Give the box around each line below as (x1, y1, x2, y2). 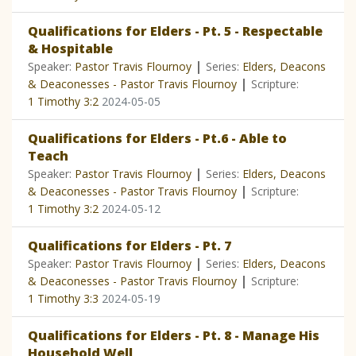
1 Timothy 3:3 (28, 291, 99, 307)
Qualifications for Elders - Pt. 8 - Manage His (28, 327, 319, 345)
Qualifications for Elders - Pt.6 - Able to (28, 130, 287, 148)
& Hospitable (28, 40, 113, 58)
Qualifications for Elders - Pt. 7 (28, 237, 231, 255)
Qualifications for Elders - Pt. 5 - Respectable (28, 22, 323, 41)
